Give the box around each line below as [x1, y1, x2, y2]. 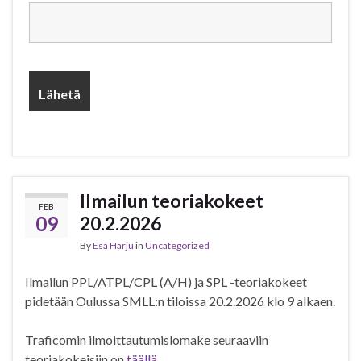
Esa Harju [93, 239, 134, 252]
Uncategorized [145, 239, 210, 252]
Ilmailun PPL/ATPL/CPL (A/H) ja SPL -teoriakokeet [25, 274, 307, 290]
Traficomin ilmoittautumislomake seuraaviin [25, 332, 268, 348]
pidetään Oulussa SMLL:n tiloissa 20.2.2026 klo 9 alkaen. [25, 293, 335, 309]
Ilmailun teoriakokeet [80, 189, 263, 213]
